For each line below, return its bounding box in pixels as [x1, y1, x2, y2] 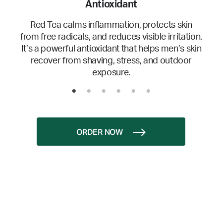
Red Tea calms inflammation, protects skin [30, 21, 193, 30]
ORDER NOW [76, 129, 123, 137]
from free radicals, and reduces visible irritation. [20, 33, 202, 42]
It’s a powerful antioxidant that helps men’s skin [21, 45, 202, 54]
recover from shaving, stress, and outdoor [30, 56, 192, 66]
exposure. [92, 68, 130, 78]
